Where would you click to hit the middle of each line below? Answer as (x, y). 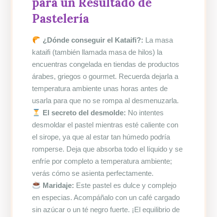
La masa (158, 40)
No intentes (145, 113)
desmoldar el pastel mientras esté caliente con (105, 125)
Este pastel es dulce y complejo (125, 186)
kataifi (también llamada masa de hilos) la (97, 52)
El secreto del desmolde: (84, 113)
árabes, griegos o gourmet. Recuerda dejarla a (105, 77)
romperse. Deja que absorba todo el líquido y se (108, 149)
